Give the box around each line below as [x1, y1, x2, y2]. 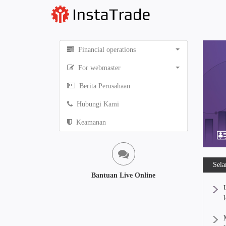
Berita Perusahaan [77, 82, 130, 90]
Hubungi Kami [75, 100, 119, 108]
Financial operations [76, 46, 136, 53]
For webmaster [76, 64, 121, 72]
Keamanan [74, 119, 106, 126]
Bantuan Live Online [91, 172, 155, 179]
